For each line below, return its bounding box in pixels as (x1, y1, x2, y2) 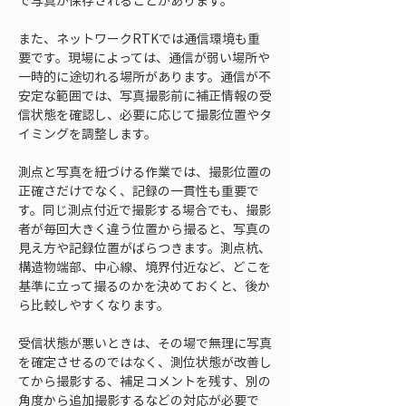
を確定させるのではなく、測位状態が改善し (18, 353, 272, 371)
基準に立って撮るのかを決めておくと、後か (18, 276, 270, 295)
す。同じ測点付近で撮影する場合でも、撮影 (18, 200, 271, 218)
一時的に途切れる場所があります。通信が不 (18, 67, 271, 85)
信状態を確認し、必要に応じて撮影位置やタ (18, 105, 272, 123)
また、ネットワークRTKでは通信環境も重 (18, 29, 260, 47)
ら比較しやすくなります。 (18, 295, 169, 314)
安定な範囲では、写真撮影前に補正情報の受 (18, 86, 272, 104)
